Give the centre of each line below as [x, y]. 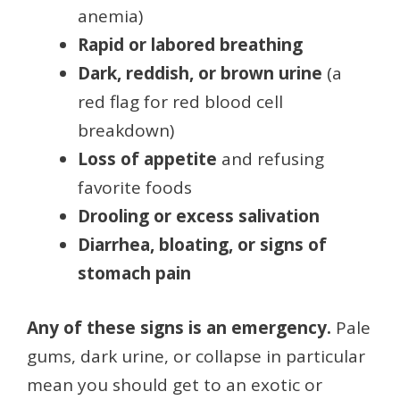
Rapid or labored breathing [190, 45]
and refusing [271, 159]
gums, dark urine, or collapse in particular [196, 356]
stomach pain [134, 274]
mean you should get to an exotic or [175, 384]
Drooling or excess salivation [199, 217]
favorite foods [135, 188]
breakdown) [126, 131]
